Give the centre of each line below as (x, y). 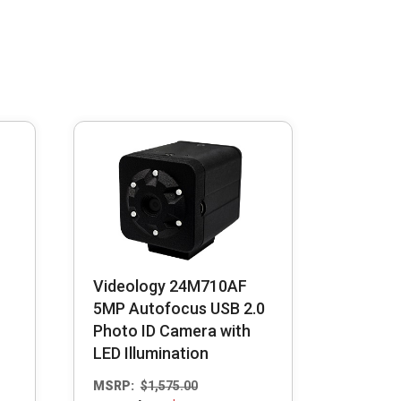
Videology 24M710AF (170, 286)
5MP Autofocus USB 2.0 (179, 309)
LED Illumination (150, 354)
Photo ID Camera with (171, 331)
